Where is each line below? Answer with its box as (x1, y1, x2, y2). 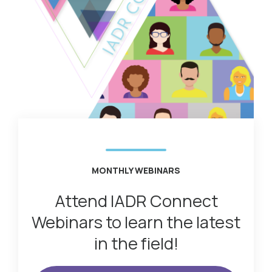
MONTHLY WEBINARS (92, 164, 180, 176)
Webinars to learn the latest (32, 210, 240, 233)
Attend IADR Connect (54, 189, 218, 212)
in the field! (93, 231, 178, 254)
